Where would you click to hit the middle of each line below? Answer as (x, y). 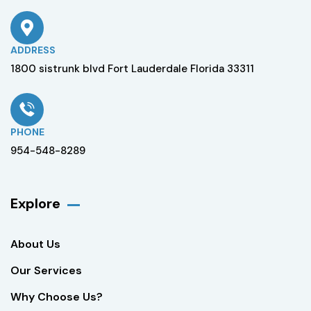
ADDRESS (33, 50)
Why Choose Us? (57, 297)
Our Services (46, 271)
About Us (35, 244)
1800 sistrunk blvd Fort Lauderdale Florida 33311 (132, 69)
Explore (35, 204)
